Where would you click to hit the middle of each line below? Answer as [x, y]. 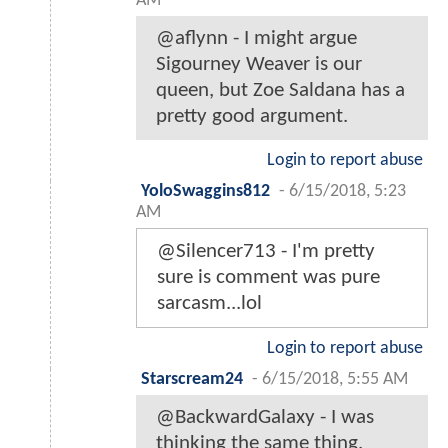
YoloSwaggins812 [205, 191]
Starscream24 [192, 379]
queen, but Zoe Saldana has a [280, 90]
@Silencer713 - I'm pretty [266, 251]
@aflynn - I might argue [256, 38]
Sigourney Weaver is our [259, 64]
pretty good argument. [252, 116]
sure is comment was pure [268, 277]
